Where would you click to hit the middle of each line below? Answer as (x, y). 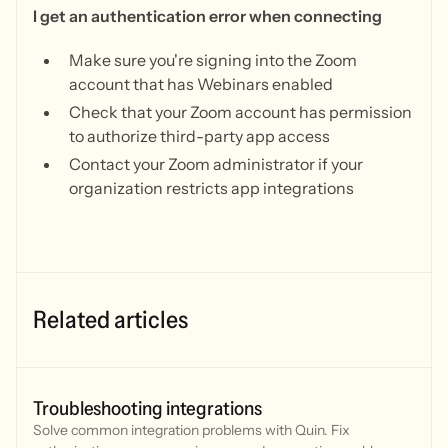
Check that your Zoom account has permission (240, 112)
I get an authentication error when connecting (207, 16)
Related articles (110, 320)
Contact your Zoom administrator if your (216, 164)
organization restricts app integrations (211, 188)
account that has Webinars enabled (201, 84)
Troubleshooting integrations (147, 408)
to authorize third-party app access (199, 136)
